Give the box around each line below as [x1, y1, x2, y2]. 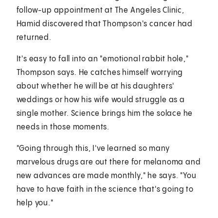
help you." [16, 199, 54, 207]
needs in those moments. [16, 123, 110, 131]
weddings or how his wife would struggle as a [16, 95, 185, 104]
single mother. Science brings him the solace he [16, 109, 193, 118]
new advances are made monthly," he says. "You [16, 171, 197, 180]
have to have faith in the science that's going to [16, 185, 194, 194]
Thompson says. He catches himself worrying [16, 68, 183, 77]
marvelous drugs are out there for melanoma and [16, 158, 201, 166]
